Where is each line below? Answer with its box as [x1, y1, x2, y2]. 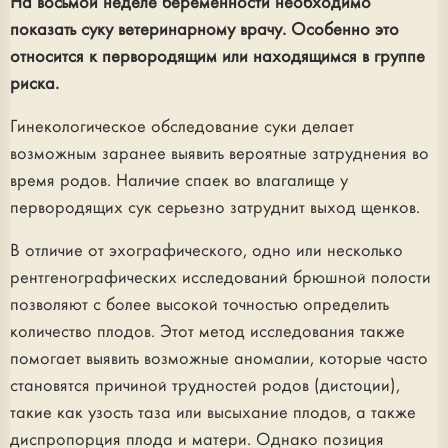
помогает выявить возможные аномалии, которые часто [10, 350, 428, 368]
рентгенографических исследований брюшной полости [10, 269, 431, 287]
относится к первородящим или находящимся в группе [10, 48, 425, 66]
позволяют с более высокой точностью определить [10, 296, 389, 314]
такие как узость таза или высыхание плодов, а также [10, 404, 416, 422]
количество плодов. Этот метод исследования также [10, 323, 405, 341]
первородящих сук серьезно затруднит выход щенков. [10, 199, 420, 217]
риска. [10, 75, 59, 93]
